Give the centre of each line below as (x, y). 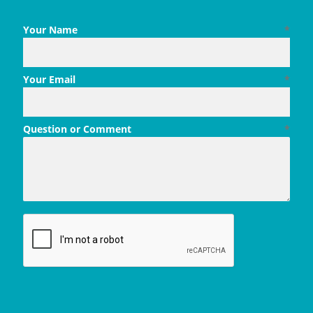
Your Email (50, 79)
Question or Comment (78, 129)
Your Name (51, 29)
